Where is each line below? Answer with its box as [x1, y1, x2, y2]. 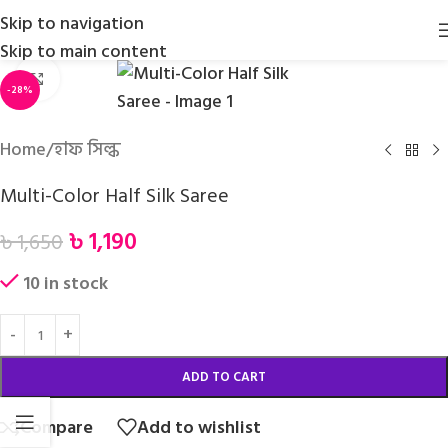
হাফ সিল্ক [54, 135, 121, 164]
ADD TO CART [182, 366, 266, 388]
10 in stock [23, 269, 109, 298]
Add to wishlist [137, 412, 261, 442]
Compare [20, 412, 93, 442]
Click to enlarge [59, 65, 175, 92]
